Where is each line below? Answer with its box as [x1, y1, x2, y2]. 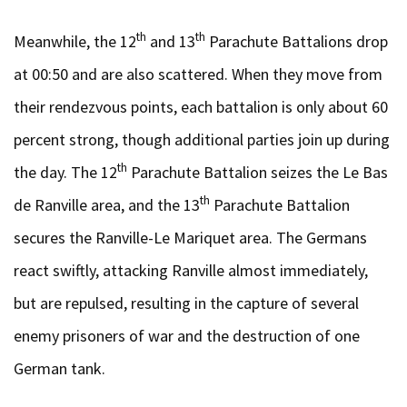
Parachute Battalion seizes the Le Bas [127, 161, 388, 183]
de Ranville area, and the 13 [14, 194, 200, 215]
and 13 [146, 30, 195, 52]
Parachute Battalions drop [205, 30, 388, 52]
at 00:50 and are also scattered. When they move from [14, 63, 382, 84]
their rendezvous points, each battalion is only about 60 [14, 95, 388, 117]
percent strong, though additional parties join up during [14, 128, 390, 150]
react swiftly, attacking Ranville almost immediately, [14, 259, 368, 281]
